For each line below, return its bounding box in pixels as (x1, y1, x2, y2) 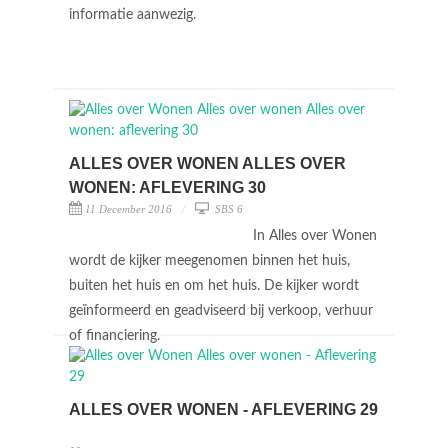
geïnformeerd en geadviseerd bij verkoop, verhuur (69, 304, 373, 318)
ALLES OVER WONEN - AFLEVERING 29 (69, 401, 378, 418)
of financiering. (69, 329, 164, 343)
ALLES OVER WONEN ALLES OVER (69, 155, 346, 172)
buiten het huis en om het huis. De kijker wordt (69, 279, 359, 293)
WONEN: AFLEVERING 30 (69, 179, 266, 196)
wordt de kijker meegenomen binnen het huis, (69, 254, 350, 268)
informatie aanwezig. (69, 8, 196, 22)
